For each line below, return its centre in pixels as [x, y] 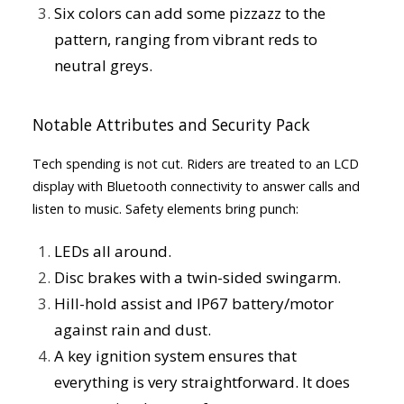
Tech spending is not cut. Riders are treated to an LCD [196, 164]
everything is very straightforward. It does [202, 382]
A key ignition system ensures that [175, 356]
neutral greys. [103, 65]
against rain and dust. [133, 330]
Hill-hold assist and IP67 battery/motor [194, 303]
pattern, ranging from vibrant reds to [186, 39]
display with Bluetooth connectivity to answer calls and [196, 186]
